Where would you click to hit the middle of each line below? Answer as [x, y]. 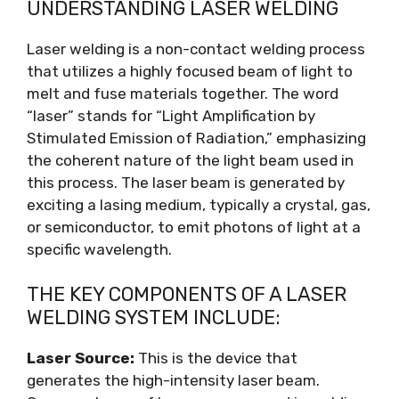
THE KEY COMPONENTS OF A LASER [187, 294]
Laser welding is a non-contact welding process [196, 49]
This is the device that [216, 358]
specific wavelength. [99, 249]
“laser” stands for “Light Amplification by [171, 115]
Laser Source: [81, 358]
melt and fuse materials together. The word [183, 93]
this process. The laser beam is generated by [186, 182]
